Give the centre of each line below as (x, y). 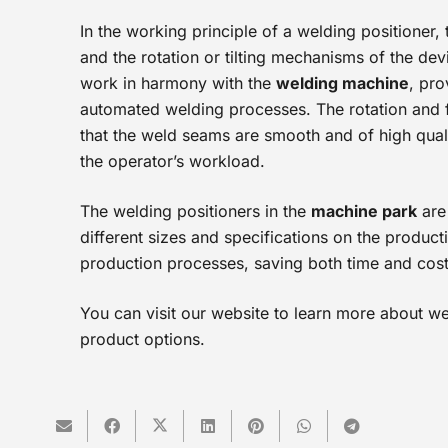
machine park (364, 211)
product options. (142, 339)
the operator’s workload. (172, 161)
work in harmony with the (178, 83)
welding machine (342, 83)
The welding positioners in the (195, 211)
